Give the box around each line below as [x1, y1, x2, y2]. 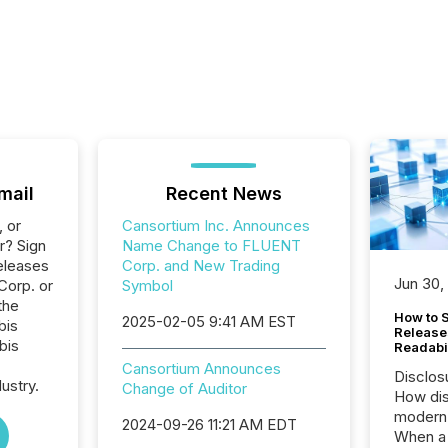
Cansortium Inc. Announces [121, 216, 310, 235]
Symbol [121, 276, 173, 295]
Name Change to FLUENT [121, 236, 301, 255]
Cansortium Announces [121, 359, 281, 378]
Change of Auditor [121, 379, 247, 398]
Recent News [165, 183, 282, 204]
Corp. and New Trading [121, 256, 280, 275]
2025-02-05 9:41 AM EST [121, 312, 296, 331]
